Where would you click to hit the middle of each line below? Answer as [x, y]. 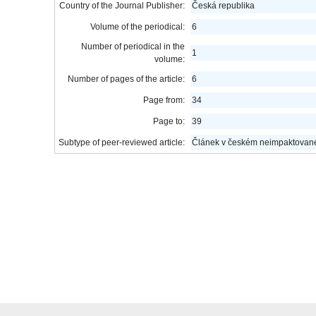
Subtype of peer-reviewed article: [122, 142]
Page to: [169, 121]
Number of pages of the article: [127, 79]
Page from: [164, 100]
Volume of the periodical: [138, 27]
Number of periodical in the [133, 47]
